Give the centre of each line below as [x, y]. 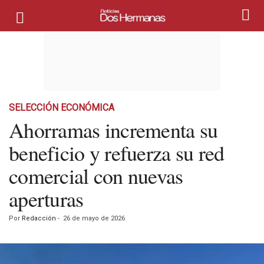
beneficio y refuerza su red [117, 153]
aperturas [46, 199]
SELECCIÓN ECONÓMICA [62, 108]
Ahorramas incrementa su [113, 130]
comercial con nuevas [96, 176]
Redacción [39, 218]
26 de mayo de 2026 [94, 218]
